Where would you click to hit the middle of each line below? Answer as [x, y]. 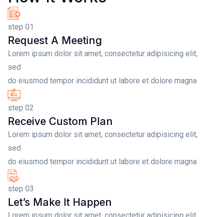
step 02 [21, 108]
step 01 [21, 27]
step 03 [21, 189]
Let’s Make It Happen [60, 202]
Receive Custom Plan [60, 121]
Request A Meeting [55, 40]
